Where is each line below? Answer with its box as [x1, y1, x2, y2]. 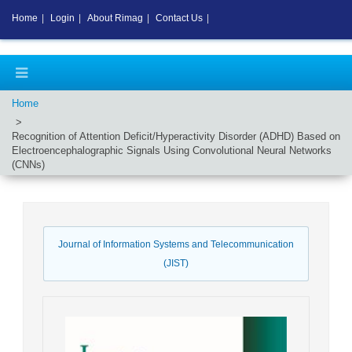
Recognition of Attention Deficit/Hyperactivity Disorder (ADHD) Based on [12, 130, 340, 142]
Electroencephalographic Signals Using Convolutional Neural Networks [12, 145, 332, 156]
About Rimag [87, 13, 143, 24]
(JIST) [163, 258, 189, 269]
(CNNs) [12, 159, 45, 170]
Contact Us [156, 13, 203, 24]
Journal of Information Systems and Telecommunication [58, 239, 294, 250]
